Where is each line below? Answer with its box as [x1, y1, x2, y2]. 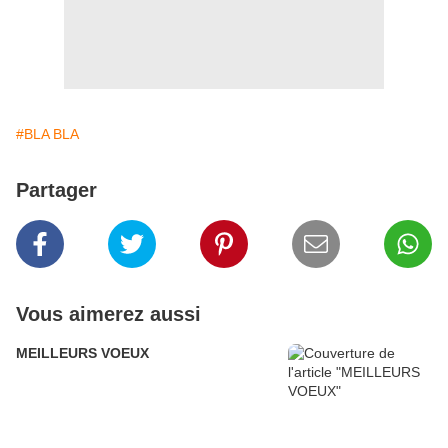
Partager [16, 179, 97, 202]
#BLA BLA [16, 126, 79, 143]
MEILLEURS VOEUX [16, 345, 149, 362]
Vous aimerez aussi [16, 303, 201, 326]
